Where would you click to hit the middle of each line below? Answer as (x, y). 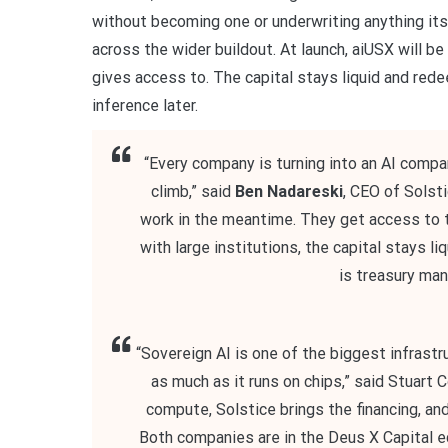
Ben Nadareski (288, 191)
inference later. (145, 105)
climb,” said (192, 191)
